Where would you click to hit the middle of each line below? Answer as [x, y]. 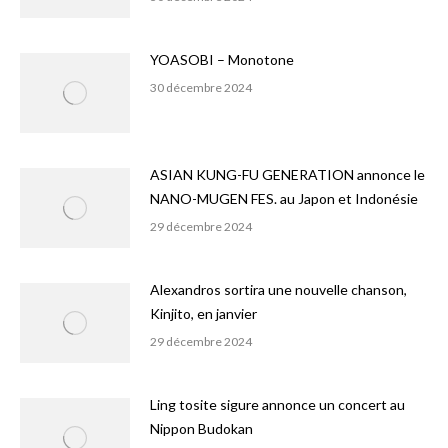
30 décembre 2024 [201, 87]
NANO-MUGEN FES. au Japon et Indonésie [284, 198]
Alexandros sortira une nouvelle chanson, [278, 289]
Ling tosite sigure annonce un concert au [277, 404]
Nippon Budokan [201, 428]
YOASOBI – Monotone [222, 59]
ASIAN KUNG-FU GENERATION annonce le [287, 174]
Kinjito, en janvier [203, 313]
